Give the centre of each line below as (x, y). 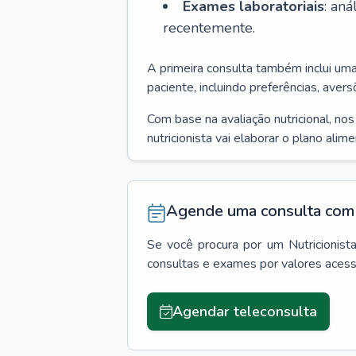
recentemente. (209, 28)
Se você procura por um (215, 245)
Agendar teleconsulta (244, 311)
